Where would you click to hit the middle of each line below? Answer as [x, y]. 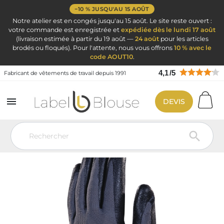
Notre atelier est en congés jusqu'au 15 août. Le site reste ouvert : [112, 21]
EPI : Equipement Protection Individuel [127, 104]
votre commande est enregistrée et [65, 30]
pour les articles [183, 39]
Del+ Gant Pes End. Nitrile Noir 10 [65, 117]
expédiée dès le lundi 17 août [168, 30]
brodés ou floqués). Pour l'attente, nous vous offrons [93, 48]
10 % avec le [193, 48]
